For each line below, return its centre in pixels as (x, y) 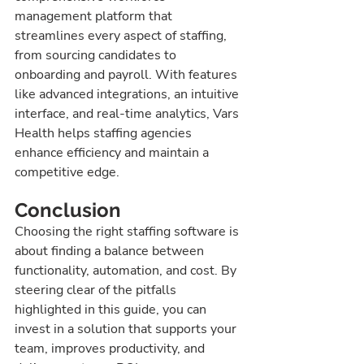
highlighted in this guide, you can (112, 310)
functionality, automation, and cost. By (127, 271)
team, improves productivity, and (111, 349)
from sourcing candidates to (97, 56)
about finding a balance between (111, 251)
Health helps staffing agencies (105, 134)
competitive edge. (67, 173)
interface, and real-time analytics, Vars (128, 114)
